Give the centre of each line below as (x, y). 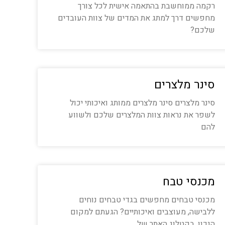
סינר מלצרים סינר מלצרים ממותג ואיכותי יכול (142, 103)
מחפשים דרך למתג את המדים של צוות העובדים (136, 18)
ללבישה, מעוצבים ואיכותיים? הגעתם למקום (142, 212)
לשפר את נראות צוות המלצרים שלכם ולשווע (141, 115)
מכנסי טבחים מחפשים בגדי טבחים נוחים (147, 200)
